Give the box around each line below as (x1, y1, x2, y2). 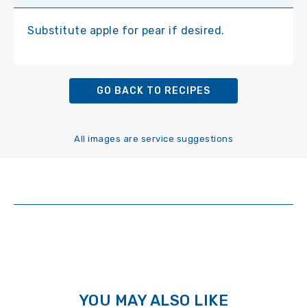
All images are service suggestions (74, 134, 233, 145)
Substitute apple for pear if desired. (27, 24, 225, 38)
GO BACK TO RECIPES (97, 85, 210, 97)
